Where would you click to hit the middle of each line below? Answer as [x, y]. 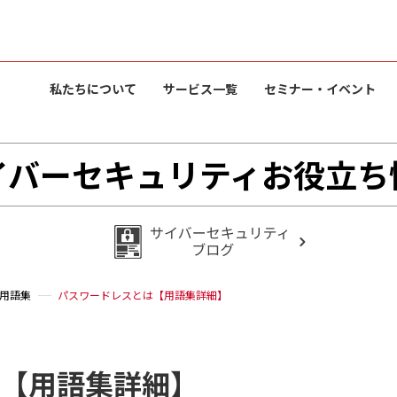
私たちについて [93, 89]
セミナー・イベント [320, 89]
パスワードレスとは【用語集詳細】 [143, 295]
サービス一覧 [200, 89]
